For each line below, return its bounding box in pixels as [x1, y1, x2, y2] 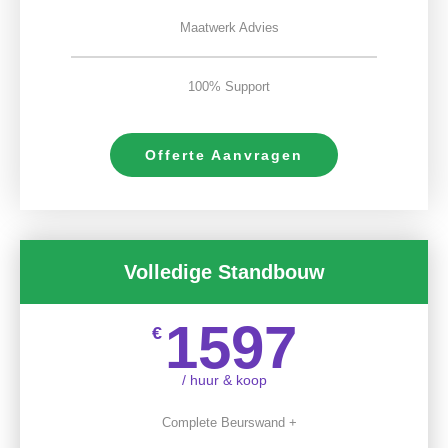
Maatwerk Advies [179, 19, 279, 35]
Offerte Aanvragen [145, 146, 303, 163]
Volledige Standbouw [123, 260, 325, 283]
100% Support [188, 78, 270, 94]
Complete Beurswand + [161, 414, 297, 430]
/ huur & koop [181, 371, 267, 388]
